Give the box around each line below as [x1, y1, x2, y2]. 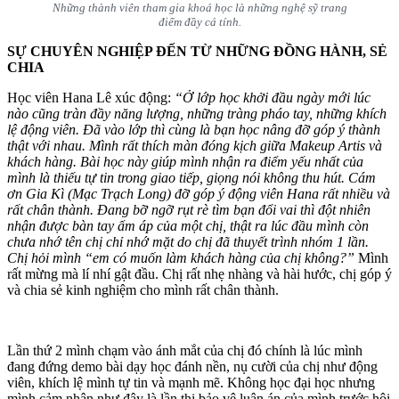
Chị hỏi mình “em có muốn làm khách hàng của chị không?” [7, 250, 354, 266]
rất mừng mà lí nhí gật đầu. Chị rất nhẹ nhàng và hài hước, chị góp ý [7, 266, 392, 282]
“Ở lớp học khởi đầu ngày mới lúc [175, 90, 370, 106]
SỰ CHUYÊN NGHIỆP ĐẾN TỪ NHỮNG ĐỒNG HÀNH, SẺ [7, 44, 387, 60]
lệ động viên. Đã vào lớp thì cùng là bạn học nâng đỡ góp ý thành [7, 122, 380, 138]
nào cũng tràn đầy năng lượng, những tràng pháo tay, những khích [7, 106, 387, 122]
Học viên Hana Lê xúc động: [7, 90, 175, 106]
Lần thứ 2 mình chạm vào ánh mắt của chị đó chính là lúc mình [7, 343, 362, 359]
